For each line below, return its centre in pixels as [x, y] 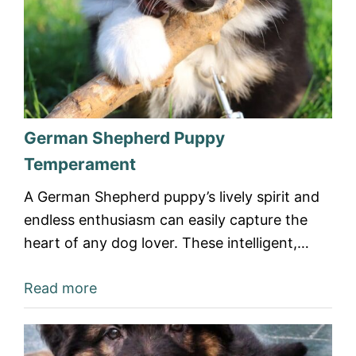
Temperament [80, 164]
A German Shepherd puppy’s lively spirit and [172, 197]
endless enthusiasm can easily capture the [166, 220]
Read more [60, 288]
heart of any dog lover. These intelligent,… [166, 243]
